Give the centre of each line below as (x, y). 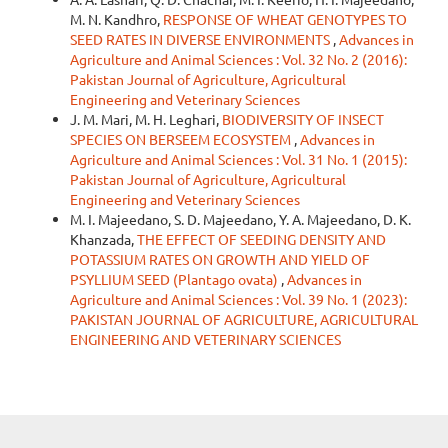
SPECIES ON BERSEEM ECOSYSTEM (182, 138)
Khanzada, (103, 238)
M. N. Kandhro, (116, 18)
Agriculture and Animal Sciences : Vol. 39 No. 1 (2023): (238, 298)
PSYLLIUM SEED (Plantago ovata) (175, 278)
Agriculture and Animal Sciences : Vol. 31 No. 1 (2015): (238, 158)
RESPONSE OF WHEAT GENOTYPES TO (285, 18)
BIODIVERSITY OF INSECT (303, 118)
